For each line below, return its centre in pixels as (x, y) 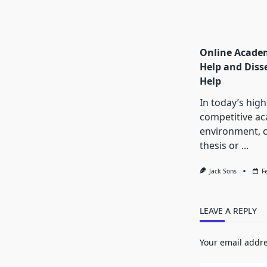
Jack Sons (223, 171)
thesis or (219, 146)
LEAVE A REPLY (228, 211)
